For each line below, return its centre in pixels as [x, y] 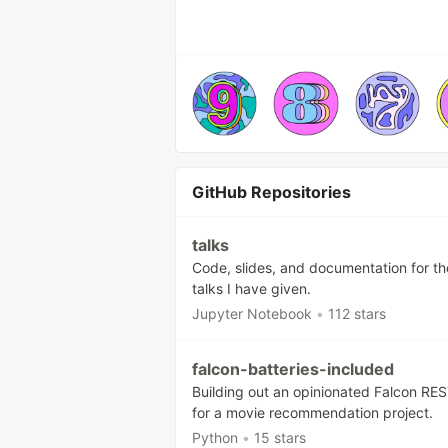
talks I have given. [251, 289]
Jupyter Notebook [252, 314]
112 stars [357, 314]
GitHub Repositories [271, 192]
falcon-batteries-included [293, 369]
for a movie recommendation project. [312, 413]
